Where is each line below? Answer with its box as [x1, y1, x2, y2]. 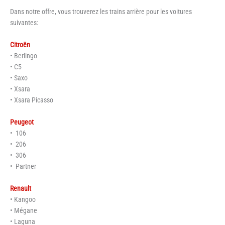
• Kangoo [10, 195, 36, 203]
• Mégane [10, 206, 37, 214]
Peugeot [10, 118, 34, 126]
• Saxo [10, 73, 28, 82]
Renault [10, 184, 31, 192]
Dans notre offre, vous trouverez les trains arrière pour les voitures [10, 7, 192, 16]
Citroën [10, 40, 30, 49]
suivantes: [10, 18, 38, 27]
